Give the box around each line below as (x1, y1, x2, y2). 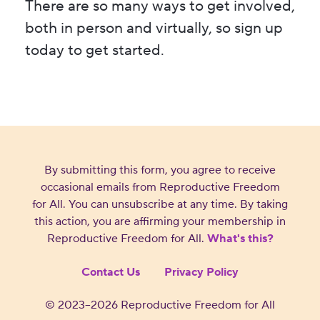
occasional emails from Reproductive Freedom (40, 179, 280, 194)
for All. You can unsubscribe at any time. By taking (32, 196, 288, 211)
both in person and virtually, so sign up (25, 19, 283, 39)
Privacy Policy (164, 264, 239, 279)
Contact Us (81, 264, 140, 279)
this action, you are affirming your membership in (34, 214, 286, 229)
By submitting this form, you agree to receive (44, 162, 276, 177)
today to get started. (25, 41, 164, 61)
